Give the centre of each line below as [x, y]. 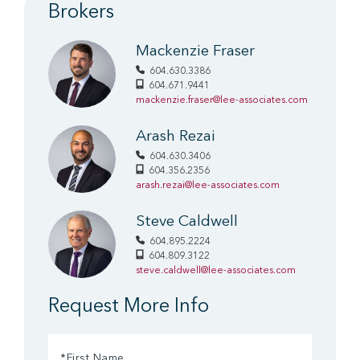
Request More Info [129, 307]
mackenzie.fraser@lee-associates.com [222, 100]
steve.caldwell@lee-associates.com [216, 270]
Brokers [81, 12]
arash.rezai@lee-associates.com [208, 185]
